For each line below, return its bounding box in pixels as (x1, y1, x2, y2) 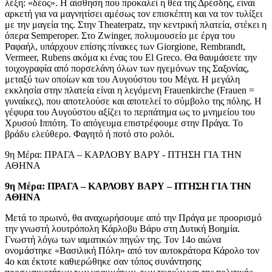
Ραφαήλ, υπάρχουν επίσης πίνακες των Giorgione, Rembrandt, (5, 41, 245, 52)
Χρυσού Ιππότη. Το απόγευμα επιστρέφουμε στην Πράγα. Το (5, 117, 243, 128)
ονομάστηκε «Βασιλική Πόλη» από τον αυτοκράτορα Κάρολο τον (5, 245, 259, 256)
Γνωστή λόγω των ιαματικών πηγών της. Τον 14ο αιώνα (5, 234, 221, 245)
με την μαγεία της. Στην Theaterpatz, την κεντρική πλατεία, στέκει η (5, 19, 267, 30)
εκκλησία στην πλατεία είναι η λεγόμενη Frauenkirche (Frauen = (5, 84, 254, 95)
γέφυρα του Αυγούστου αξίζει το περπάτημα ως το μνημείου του (5, 106, 255, 117)
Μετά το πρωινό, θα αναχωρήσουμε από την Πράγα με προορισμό (5, 212, 262, 223)
